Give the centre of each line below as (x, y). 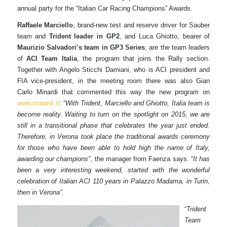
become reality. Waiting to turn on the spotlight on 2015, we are (113, 115)
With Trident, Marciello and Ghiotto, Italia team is (138, 103)
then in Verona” (39, 193)
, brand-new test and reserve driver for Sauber (142, 25)
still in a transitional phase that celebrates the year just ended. (113, 126)
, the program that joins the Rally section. (143, 59)
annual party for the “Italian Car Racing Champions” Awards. (105, 9)
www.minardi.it (38, 103)
